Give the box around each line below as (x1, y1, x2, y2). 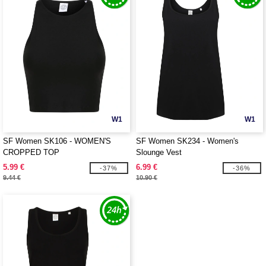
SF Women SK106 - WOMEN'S (3, 137, 111, 145)
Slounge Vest (136, 148, 182, 157)
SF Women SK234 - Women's (136, 137, 239, 145)
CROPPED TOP (3, 148, 59, 157)
